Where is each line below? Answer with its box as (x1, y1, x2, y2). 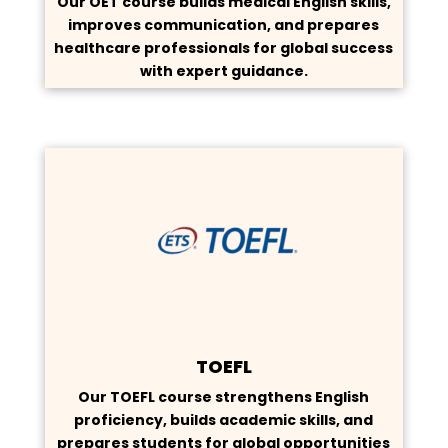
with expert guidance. (139, 61, 308, 82)
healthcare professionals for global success (54, 38, 394, 59)
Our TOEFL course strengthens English (78, 386, 370, 407)
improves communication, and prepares (68, 15, 380, 36)
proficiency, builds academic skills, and (74, 409, 374, 430)
